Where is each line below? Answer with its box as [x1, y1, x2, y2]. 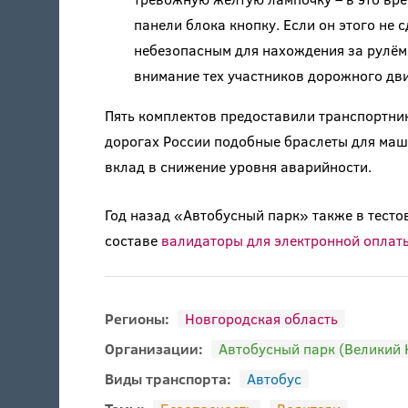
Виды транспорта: [104, 369, 235, 389]
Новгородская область [184, 309, 338, 329]
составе [104, 230, 161, 250]
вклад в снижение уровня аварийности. [104, 157, 372, 177]
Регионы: [104, 309, 173, 329]
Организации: [104, 339, 207, 359]
